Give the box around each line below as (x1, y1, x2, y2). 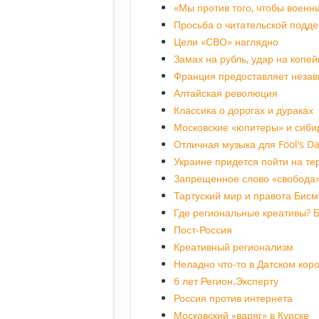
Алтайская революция (174, 86, 278, 100)
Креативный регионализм (174, 240, 293, 254)
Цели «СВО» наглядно (174, 35, 278, 49)
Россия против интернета (174, 291, 293, 305)
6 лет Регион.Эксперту (174, 274, 278, 288)
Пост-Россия (174, 223, 232, 237)
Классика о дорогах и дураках (174, 103, 313, 117)
